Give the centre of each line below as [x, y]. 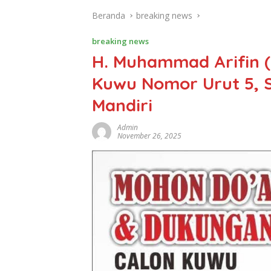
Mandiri [122, 105]
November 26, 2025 [149, 136]
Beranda [109, 15]
